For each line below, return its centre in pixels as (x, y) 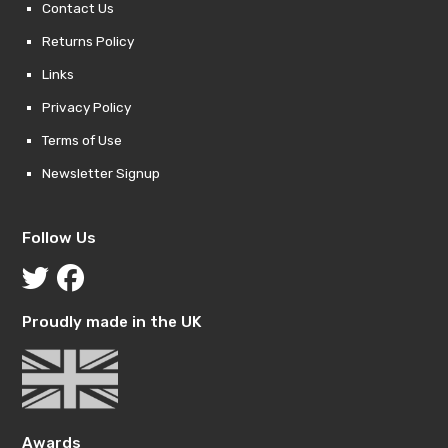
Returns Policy (88, 41)
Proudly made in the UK (112, 321)
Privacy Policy (87, 107)
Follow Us (59, 238)
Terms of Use (82, 140)
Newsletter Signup (101, 173)
